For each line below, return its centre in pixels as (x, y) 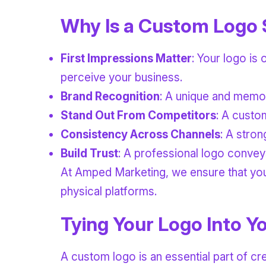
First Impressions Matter (126, 58)
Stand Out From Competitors (138, 115)
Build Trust (89, 153)
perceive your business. (121, 77)
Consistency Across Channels (140, 134)
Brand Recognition (110, 96)
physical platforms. (109, 191)
